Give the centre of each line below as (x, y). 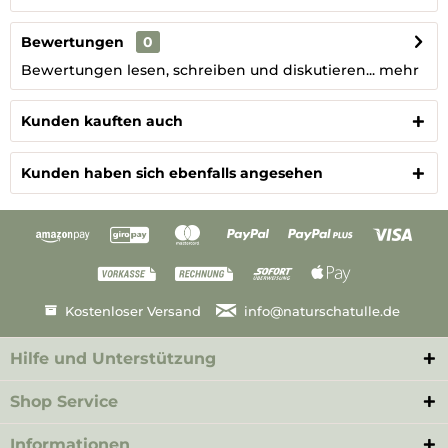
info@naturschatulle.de (322, 311)
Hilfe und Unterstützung (113, 358)
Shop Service (64, 401)
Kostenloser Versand (132, 311)
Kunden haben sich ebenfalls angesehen (172, 173)
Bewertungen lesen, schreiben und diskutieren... (198, 70)
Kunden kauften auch (102, 121)
